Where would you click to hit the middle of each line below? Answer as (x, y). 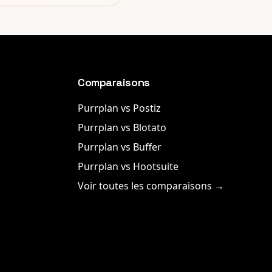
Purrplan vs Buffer (120, 147)
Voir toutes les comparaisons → (151, 186)
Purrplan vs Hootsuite (128, 166)
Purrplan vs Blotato (122, 127)
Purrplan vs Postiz (119, 108)
